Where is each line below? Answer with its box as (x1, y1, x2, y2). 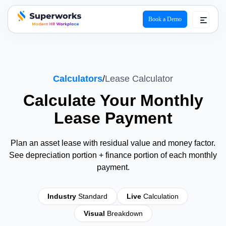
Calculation (143, 192, 179, 200)
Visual (83, 209, 105, 217)
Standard (78, 192, 107, 200)
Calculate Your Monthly (23, 91, 203, 109)
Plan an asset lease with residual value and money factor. (11, 139, 215, 147)
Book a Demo (148, 16, 182, 23)
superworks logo (15, 29, 74, 38)
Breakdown (106, 209, 143, 217)
